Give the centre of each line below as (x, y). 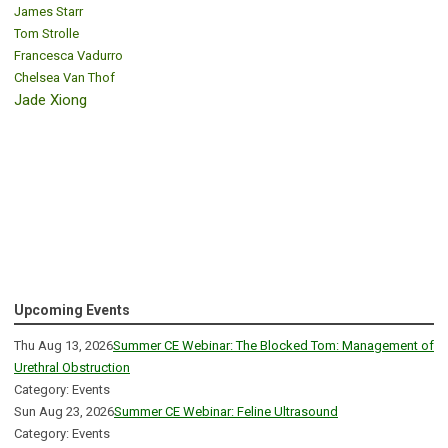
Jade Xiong (50, 100)
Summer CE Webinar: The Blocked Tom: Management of (273, 346)
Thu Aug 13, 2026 (63, 346)
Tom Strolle (46, 34)
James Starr (48, 12)
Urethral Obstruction (72, 368)
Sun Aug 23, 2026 (64, 412)
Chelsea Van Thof (64, 78)
